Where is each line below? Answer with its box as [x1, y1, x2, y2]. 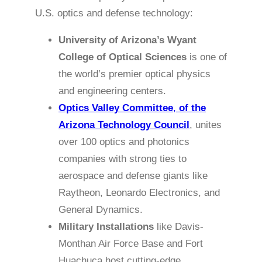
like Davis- [154, 221, 204, 233]
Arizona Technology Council [58, 119, 189, 131]
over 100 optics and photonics [58, 136, 189, 148]
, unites [189, 119, 222, 131]
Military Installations [58, 221, 154, 233]
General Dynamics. [58, 204, 143, 216]
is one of [187, 51, 227, 63]
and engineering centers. [58, 85, 166, 97]
